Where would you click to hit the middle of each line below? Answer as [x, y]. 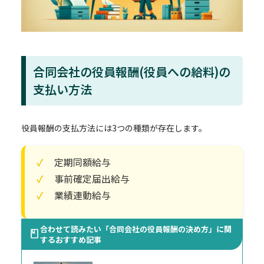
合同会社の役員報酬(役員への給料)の [132, 71]
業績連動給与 [82, 195]
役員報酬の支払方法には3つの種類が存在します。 [114, 128]
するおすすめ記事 [70, 239]
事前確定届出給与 [92, 178]
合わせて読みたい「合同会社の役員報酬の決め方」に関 [136, 229]
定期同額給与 [82, 162]
